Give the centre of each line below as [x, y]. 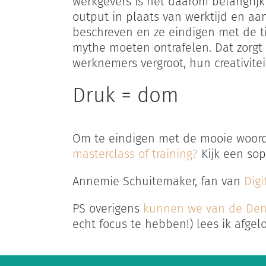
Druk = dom [125, 95]
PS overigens [107, 208]
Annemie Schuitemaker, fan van [158, 181]
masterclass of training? [135, 153]
